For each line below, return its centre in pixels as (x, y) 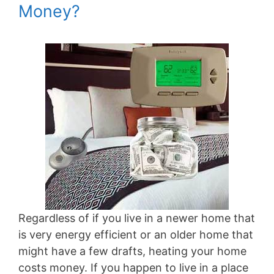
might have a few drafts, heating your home (132, 251)
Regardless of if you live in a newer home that (137, 218)
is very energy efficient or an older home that (136, 235)
